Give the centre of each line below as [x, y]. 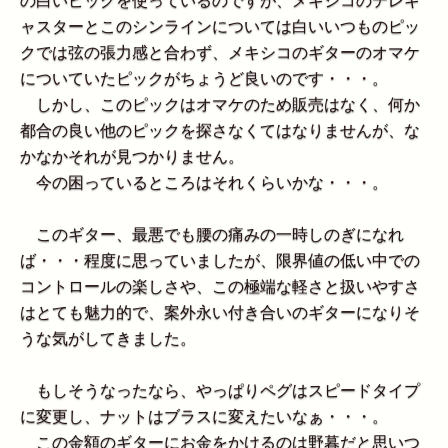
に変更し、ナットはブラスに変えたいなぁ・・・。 [204, 417]
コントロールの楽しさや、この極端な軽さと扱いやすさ [220, 287]
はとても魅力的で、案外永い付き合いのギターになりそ [220, 313]
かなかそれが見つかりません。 [132, 157]
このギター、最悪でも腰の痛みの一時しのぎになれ [212, 235]
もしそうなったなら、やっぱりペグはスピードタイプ [220, 391]
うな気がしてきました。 [108, 339]
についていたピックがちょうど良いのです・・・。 [204, 79]
